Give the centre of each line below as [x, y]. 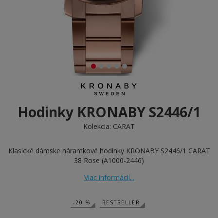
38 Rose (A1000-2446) [109, 160]
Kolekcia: [98, 126]
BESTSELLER [121, 202]
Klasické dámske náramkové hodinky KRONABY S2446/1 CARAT [109, 151]
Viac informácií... [109, 177]
